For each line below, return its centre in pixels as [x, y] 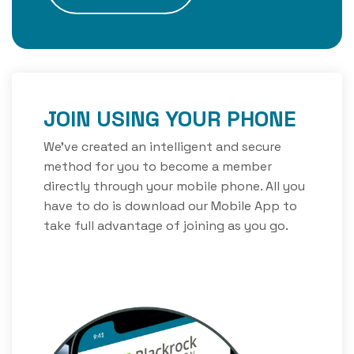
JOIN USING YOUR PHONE [170, 119]
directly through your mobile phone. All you [174, 186]
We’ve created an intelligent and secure [162, 147]
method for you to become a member [158, 166]
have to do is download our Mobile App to [170, 206]
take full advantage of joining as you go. [166, 226]
